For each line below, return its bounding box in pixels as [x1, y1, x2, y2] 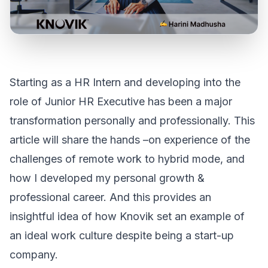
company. [10, 248, 61, 261]
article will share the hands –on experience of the [10, 133, 250, 146]
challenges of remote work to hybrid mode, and [10, 153, 245, 165]
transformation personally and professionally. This [10, 114, 255, 127]
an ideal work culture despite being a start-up [10, 229, 234, 242]
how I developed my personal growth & [10, 172, 205, 184]
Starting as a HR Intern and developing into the [10, 76, 240, 89]
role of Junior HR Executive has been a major [10, 95, 232, 108]
